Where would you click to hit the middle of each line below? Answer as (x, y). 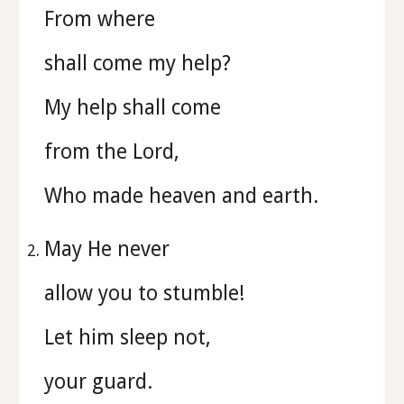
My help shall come (136, 107)
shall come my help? (141, 63)
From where (103, 19)
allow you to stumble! (148, 293)
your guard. (101, 381)
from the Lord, (115, 151)
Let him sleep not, (131, 337)
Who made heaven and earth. (182, 196)
